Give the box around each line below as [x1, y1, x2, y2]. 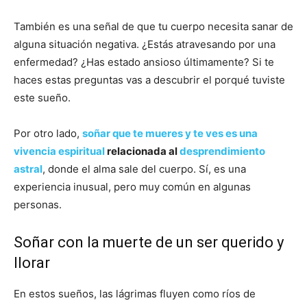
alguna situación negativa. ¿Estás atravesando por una [14, 37, 275, 51]
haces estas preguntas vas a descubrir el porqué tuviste [14, 73, 285, 86]
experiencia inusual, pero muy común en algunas [14, 180, 251, 193]
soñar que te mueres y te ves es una [82, 126, 258, 140]
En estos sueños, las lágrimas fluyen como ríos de [14, 286, 256, 300]
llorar [14, 254, 50, 271]
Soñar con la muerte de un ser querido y [14, 233, 284, 251]
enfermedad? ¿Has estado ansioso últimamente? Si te [14, 55, 274, 69]
